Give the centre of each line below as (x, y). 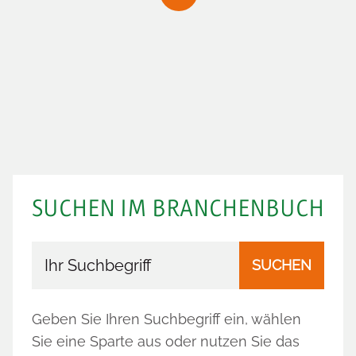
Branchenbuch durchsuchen (127, 252)
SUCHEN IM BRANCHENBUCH (178, 208)
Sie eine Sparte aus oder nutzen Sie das (166, 341)
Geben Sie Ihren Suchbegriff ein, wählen (166, 319)
